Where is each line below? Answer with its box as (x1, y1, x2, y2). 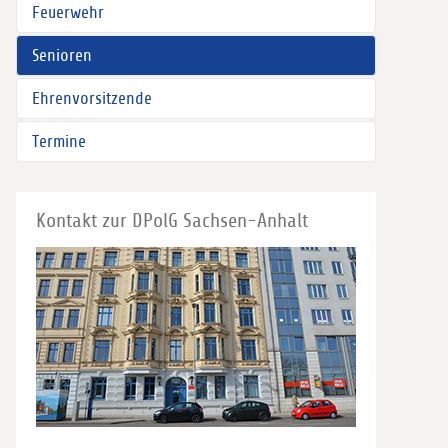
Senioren (32, 46, 92, 65)
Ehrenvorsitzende (32, 89, 152, 108)
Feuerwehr (32, 3, 104, 22)
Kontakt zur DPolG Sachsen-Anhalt (36, 210, 308, 232)
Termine (32, 132, 86, 151)
